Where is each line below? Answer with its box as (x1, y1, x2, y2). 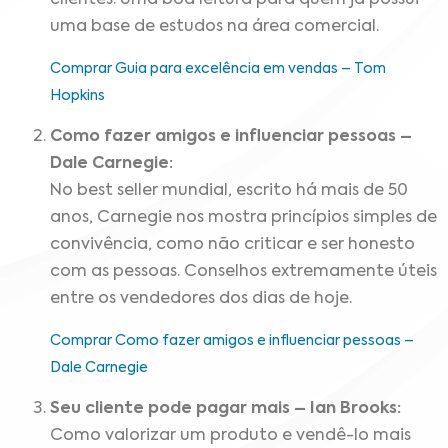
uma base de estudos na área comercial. (50, 19, 379, 36)
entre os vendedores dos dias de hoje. (50, 291, 352, 308)
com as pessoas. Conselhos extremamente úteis (50, 264, 437, 281)
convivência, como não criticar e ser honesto (50, 237, 415, 254)
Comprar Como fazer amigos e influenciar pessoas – (50, 333, 414, 348)
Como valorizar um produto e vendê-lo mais (50, 427, 411, 444)
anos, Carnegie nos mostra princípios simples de (50, 210, 437, 227)
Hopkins (50, 88, 105, 103)
